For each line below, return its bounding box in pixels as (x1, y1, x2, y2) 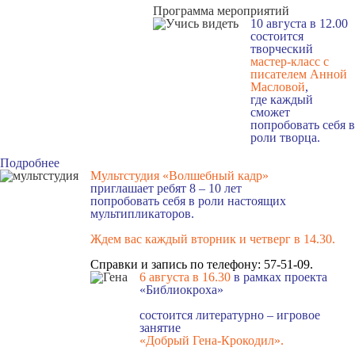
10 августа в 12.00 (250, 17, 348, 30)
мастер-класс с (250, 55, 329, 68)
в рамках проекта (231, 270, 327, 284)
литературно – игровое (196, 308, 320, 322)
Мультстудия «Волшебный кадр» (90, 169, 269, 182)
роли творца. (250, 131, 320, 144)
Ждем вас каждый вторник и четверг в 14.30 (90, 232, 332, 246)
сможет (250, 105, 290, 119)
